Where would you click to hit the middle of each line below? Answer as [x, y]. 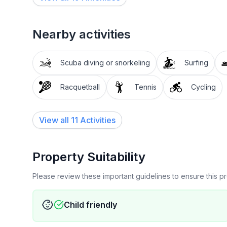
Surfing [196, 63]
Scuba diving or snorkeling [105, 63]
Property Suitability [89, 157]
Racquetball [80, 87]
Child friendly [90, 205]
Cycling [203, 87]
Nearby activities [82, 34]
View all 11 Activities [77, 120]
